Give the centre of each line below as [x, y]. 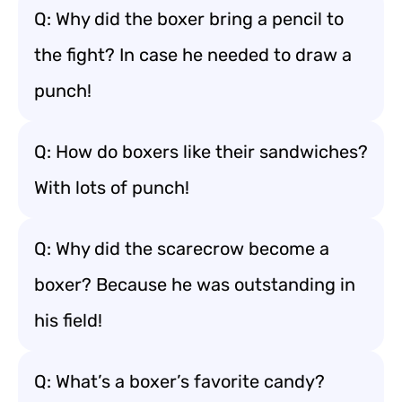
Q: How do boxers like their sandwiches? [201, 152]
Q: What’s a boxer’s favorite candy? [179, 381]
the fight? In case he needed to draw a [193, 55]
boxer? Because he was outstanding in [195, 284]
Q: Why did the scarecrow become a [182, 249]
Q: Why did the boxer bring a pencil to [189, 19]
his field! [68, 320]
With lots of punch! [112, 188]
